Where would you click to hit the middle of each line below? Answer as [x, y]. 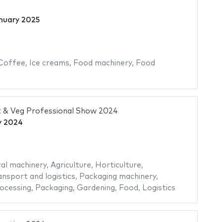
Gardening [96, 188]
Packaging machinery [117, 177]
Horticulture [118, 166]
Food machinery [102, 63]
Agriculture [71, 166]
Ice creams [49, 63]
